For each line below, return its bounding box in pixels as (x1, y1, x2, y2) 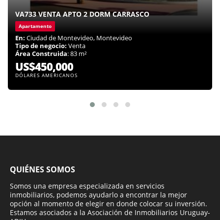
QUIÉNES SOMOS (10, 164, 75, 175)
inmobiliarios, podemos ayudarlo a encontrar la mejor (10, 190, 187, 200)
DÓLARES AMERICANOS (15, 72, 78, 79)
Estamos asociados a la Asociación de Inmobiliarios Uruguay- (10, 208, 210, 218)
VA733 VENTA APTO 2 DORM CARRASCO (15, 9, 149, 19)
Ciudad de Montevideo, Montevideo (25, 33, 132, 43)
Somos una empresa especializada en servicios (10, 181, 165, 191)
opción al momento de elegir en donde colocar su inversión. (10, 199, 207, 209)
